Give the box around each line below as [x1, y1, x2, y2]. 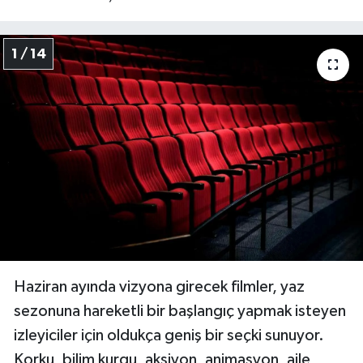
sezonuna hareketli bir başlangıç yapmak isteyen [14, 303, 346, 320]
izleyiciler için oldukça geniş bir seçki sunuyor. [14, 327, 324, 344]
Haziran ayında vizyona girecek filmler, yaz [14, 279, 305, 296]
